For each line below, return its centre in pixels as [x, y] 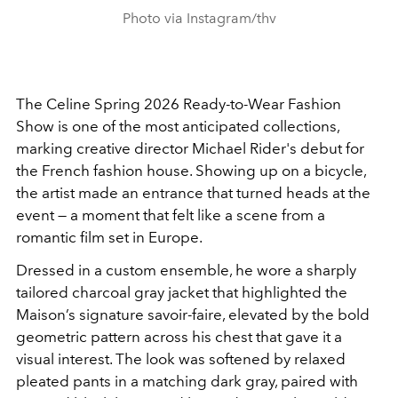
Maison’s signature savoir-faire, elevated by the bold [193, 314]
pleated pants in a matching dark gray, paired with [187, 381]
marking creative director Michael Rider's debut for [190, 148]
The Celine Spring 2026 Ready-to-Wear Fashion [179, 104]
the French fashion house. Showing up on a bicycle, [191, 171]
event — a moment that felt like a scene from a [171, 215]
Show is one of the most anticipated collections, [178, 126]
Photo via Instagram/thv [199, 18]
